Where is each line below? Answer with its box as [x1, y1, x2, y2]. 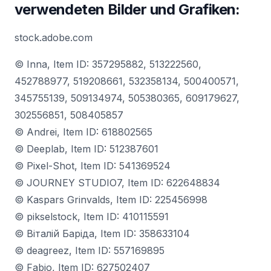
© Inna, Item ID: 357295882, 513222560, [15, 58, 201, 70]
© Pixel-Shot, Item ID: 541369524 [15, 160, 171, 172]
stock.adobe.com [15, 31, 93, 44]
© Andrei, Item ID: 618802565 [15, 126, 152, 138]
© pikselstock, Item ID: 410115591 [15, 211, 169, 223]
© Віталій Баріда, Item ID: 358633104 [15, 227, 190, 240]
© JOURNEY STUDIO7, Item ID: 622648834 [15, 177, 220, 189]
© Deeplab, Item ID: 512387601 [15, 143, 158, 155]
